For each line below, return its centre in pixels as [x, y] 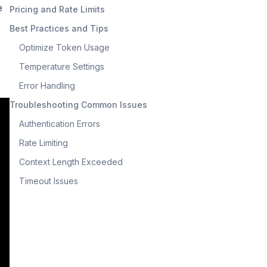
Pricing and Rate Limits [57, 9]
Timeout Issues [49, 181]
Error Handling [47, 85]
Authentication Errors [60, 123]
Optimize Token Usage [64, 47]
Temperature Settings [62, 66]
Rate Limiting [44, 142]
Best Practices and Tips [59, 28]
